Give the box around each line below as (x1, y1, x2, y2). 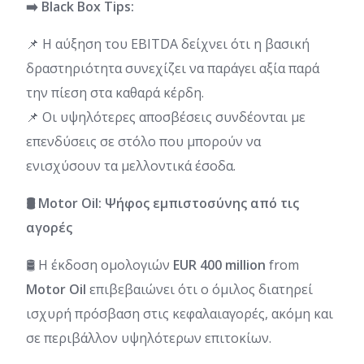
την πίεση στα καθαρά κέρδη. (26, 83, 204, 102)
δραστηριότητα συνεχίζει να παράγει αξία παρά (26, 58, 319, 77)
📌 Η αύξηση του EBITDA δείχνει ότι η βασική (26, 34, 310, 53)
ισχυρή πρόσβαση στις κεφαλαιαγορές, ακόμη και (26, 304, 333, 323)
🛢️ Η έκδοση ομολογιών (26, 255, 173, 274)
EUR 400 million (173, 255, 266, 274)
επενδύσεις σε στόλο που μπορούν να (26, 132, 261, 150)
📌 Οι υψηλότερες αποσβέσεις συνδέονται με (26, 107, 305, 126)
